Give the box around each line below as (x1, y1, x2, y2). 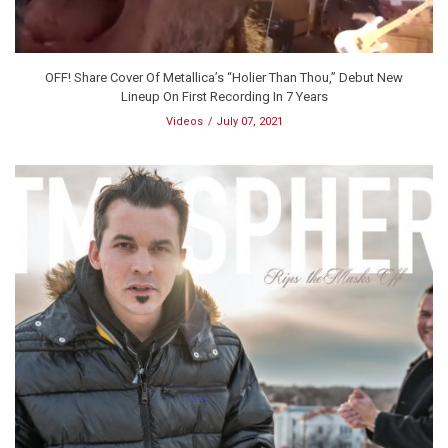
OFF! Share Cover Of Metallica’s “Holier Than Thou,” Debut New (45, 69, 403, 85)
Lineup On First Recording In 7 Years (120, 88, 328, 104)
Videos (165, 114, 203, 128)
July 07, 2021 (215, 114, 283, 128)
